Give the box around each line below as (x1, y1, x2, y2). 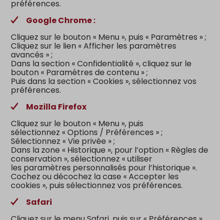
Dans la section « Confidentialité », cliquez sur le (11, 58, 192, 69)
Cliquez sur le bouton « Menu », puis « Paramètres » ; (11, 31, 207, 43)
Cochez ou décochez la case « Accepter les (11, 171, 179, 182)
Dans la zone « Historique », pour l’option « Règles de (11, 144, 209, 156)
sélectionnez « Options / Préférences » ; (11, 127, 163, 138)
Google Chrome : (26, 15, 96, 26)
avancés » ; (11, 49, 53, 60)
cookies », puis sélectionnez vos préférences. (11, 180, 183, 191)
